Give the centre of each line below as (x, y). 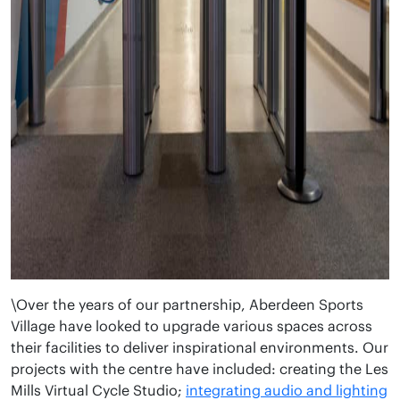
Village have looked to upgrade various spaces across (192, 326)
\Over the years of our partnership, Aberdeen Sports (187, 304)
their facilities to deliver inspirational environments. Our (200, 347)
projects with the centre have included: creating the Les (200, 369)
